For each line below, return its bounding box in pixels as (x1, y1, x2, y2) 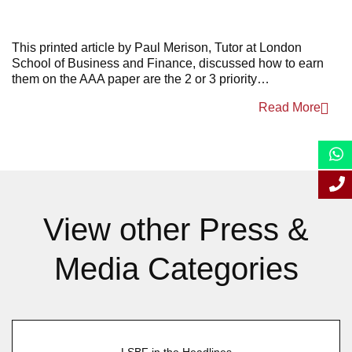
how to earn (258, 57, 324, 71)
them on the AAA (12, 72, 108, 86)
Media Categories (53, 251, 299, 287)
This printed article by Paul (12, 41, 163, 55)
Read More (258, 101, 321, 115)
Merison (163, 41, 208, 55)
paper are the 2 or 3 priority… (108, 72, 269, 86)
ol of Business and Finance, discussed (41, 57, 258, 71)
